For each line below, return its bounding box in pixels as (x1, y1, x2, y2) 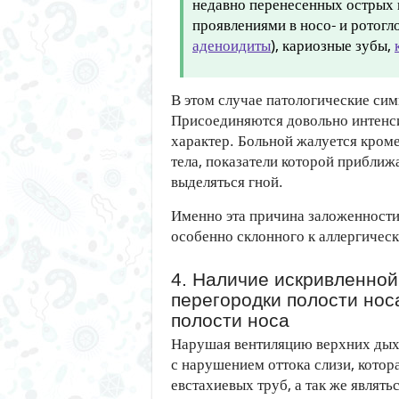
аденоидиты (192, 35, 271, 55)
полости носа (171, 310, 289, 330)
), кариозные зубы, (271, 35, 395, 55)
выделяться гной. (171, 171, 283, 191)
